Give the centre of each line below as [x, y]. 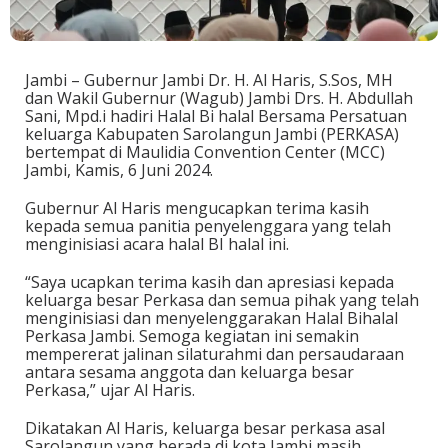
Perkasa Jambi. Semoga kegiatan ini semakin [192, 336]
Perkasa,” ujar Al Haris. [110, 390]
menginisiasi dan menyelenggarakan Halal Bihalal [211, 318]
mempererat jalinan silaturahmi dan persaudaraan [214, 354]
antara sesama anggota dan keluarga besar [189, 372]
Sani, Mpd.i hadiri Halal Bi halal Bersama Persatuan [216, 116]
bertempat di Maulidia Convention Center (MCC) [205, 152]
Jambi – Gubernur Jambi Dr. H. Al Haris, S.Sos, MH [209, 80]
